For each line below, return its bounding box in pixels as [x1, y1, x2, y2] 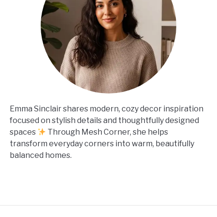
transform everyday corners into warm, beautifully [10, 139, 194, 149]
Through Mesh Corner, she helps [46, 127, 169, 137]
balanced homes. [10, 151, 72, 160]
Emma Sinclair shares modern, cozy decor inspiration [10, 104, 203, 114]
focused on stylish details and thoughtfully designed [10, 116, 199, 125]
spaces [10, 127, 37, 137]
